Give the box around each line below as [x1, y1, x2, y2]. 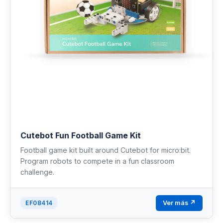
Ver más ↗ [163, 199, 196, 207]
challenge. [20, 167, 54, 176]
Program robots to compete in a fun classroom [20, 156, 174, 165]
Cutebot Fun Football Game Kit [20, 130, 141, 140]
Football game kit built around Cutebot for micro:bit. [20, 145, 191, 154]
